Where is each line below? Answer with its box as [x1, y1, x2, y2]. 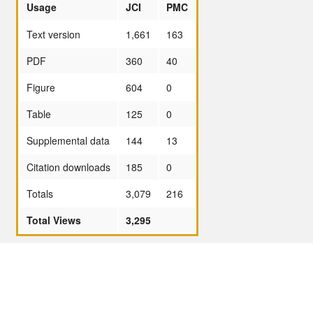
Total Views [27, 212, 81, 227]
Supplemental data [27, 133, 110, 147]
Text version [27, 27, 80, 41]
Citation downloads [27, 159, 110, 174]
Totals [27, 186, 53, 201]
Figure [27, 80, 55, 94]
